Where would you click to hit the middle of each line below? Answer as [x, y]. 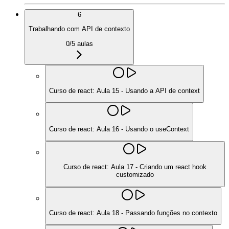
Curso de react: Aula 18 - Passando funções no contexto [133, 213]
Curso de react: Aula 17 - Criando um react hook [135, 167]
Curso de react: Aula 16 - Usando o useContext [119, 129]
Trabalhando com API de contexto [79, 29]
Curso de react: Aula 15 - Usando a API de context [124, 91]
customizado [135, 175]
